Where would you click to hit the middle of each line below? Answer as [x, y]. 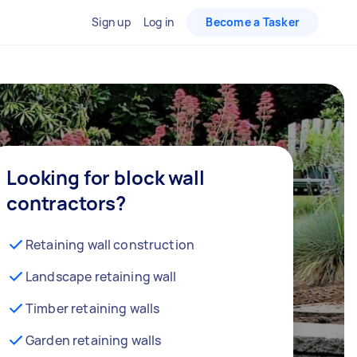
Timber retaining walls [93, 308]
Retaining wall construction [110, 244]
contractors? [67, 202]
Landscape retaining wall [101, 276]
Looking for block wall [106, 177]
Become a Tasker [253, 22]
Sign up [111, 22]
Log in [159, 22]
